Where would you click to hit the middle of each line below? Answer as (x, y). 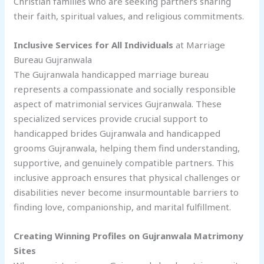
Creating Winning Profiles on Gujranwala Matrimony (129, 236)
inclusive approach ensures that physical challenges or (127, 178)
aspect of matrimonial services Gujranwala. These (118, 104)
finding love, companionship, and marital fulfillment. (123, 207)
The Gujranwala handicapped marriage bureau (111, 75)
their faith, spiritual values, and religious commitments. (129, 16)
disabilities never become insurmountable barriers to (126, 192)
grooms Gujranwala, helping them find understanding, (127, 148)
